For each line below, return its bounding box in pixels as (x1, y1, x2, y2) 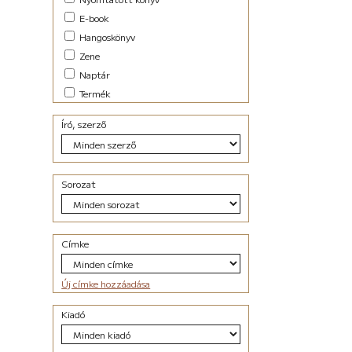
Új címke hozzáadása (61, 277, 151, 291)
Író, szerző (61, 117, 107, 131)
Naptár (77, 68, 111, 82)
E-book (77, 11, 110, 25)
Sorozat (61, 177, 97, 191)
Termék (77, 86, 112, 101)
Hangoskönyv (77, 30, 136, 44)
